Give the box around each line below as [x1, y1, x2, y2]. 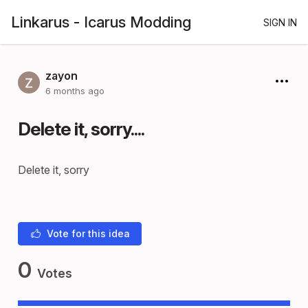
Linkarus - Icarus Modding [11, 13, 191, 31]
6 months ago [45, 85, 104, 96]
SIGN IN [263, 16, 297, 28]
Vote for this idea [46, 228, 130, 239]
